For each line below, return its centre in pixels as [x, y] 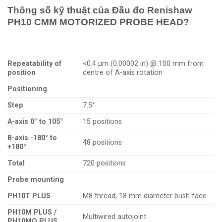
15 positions [103, 121]
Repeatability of [35, 63]
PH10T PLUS [29, 196]
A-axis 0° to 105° [35, 121]
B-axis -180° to [32, 138]
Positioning [27, 89]
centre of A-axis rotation [123, 72]
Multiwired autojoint [115, 217]
